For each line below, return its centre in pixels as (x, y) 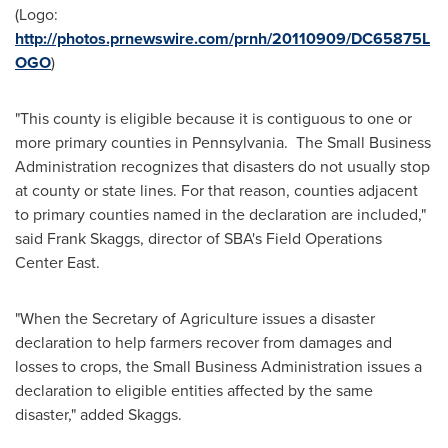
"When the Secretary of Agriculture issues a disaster (195, 319)
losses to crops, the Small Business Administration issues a (218, 367)
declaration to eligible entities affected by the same (194, 391)
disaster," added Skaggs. (98, 415)
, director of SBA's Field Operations (261, 239)
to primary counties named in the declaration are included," (220, 215)
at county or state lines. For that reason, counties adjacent (216, 191)
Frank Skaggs (93, 239)
